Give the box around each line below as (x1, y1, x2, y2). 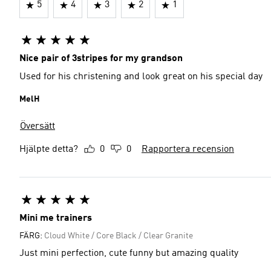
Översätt (20, 122, 55, 131)
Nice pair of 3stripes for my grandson (19, 54, 183, 64)
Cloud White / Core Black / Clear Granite (44, 232, 193, 240)
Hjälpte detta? (19, 145, 78, 154)
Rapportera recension (142, 145, 234, 154)
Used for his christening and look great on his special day (19, 72, 263, 82)
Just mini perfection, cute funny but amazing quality (19, 249, 238, 258)
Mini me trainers (19, 214, 92, 223)
